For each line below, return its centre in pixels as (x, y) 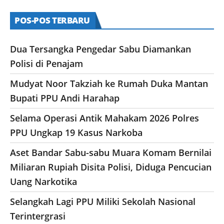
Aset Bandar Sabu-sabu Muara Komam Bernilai (111, 152)
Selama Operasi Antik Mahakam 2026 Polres (104, 118)
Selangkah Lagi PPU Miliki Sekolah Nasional (103, 201)
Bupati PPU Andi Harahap (65, 98)
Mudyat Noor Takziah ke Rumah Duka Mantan (109, 83)
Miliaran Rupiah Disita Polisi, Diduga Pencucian (111, 167)
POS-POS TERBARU (52, 20)
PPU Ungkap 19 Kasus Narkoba (77, 132)
